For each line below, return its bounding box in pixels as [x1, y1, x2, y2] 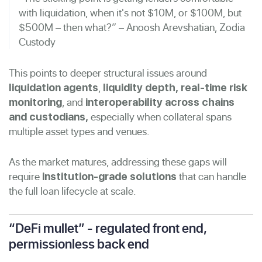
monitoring [9, 95, 62, 108]
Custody [19, 34, 56, 49]
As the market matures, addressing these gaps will [9, 154, 227, 169]
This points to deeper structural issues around [9, 65, 207, 80]
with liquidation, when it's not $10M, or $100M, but [19, 5, 242, 20]
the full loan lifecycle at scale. [9, 183, 139, 198]
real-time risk [181, 81, 247, 94]
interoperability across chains [85, 95, 235, 108]
